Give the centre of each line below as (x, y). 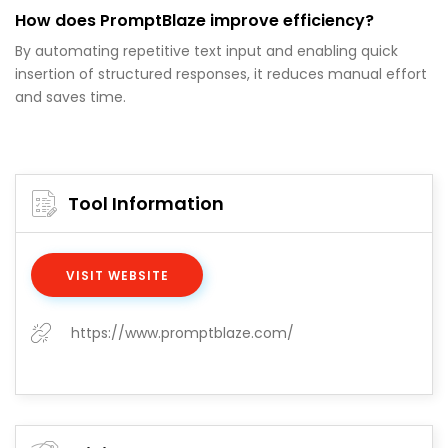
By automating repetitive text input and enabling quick (206, 51)
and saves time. (70, 97)
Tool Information (146, 204)
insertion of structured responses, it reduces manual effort (221, 74)
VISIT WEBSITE (117, 276)
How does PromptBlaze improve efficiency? (194, 21)
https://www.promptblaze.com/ (182, 333)
